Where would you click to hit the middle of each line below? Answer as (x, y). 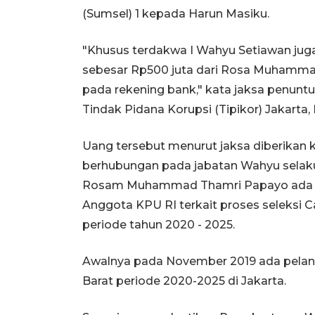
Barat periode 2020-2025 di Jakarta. (184, 281)
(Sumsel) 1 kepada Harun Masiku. (176, 13)
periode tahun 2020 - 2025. (159, 224)
